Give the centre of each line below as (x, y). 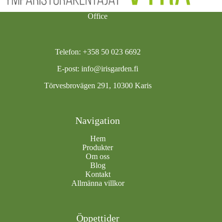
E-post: (69, 69)
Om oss (98, 157)
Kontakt (98, 174)
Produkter (98, 148)
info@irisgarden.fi (110, 69)
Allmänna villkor (98, 183)
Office (98, 16)
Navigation (98, 121)
